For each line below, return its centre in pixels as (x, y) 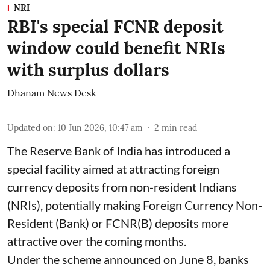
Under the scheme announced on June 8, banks (128, 259)
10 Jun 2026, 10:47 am (100, 127)
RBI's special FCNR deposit (115, 26)
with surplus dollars (88, 70)
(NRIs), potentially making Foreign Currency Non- (135, 205)
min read (179, 127)
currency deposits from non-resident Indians (122, 187)
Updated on (30, 127)
